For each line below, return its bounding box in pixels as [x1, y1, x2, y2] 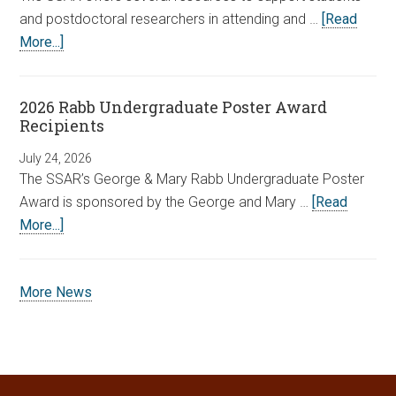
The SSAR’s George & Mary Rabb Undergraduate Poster [19, 170, 365, 187]
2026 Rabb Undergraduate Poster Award [19, 95, 328, 118]
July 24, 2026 [19, 150, 93, 165]
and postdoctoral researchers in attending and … [19, 10, 323, 27]
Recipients [19, 114, 105, 136]
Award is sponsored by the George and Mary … [19, 193, 313, 210]
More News [19, 283, 93, 301]
